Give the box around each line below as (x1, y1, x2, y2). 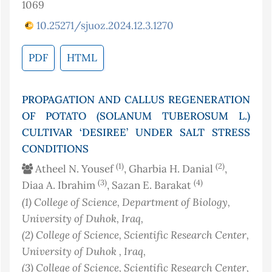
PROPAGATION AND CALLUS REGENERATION (22, 93, 250, 107)
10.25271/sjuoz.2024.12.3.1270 (36, 19, 174, 33)
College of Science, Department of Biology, (34, 195, 230, 209)
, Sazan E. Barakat (107, 178, 194, 192)
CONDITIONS (22, 142, 89, 156)
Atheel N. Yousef (33, 162, 116, 176)
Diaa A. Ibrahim (22, 178, 98, 192)
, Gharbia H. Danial (124, 162, 216, 176)
